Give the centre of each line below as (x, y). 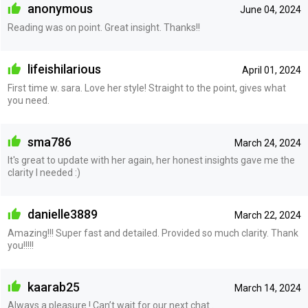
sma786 (48, 142)
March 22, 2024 (267, 216)
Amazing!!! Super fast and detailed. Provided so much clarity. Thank (153, 233)
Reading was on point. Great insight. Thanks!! (103, 28)
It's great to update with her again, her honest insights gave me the (151, 161)
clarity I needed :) (44, 173)
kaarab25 (52, 287)
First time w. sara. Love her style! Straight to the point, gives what (146, 88)
